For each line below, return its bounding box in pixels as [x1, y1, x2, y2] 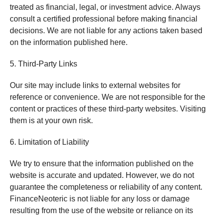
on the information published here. [9, 38, 128, 46]
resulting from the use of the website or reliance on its [9, 206, 193, 215]
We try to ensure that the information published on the [9, 159, 194, 168]
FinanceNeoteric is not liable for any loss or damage [9, 195, 190, 203]
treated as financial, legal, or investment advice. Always [9, 3, 200, 11]
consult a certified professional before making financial [9, 15, 197, 23]
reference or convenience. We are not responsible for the [9, 93, 205, 101]
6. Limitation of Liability [9, 138, 89, 146]
